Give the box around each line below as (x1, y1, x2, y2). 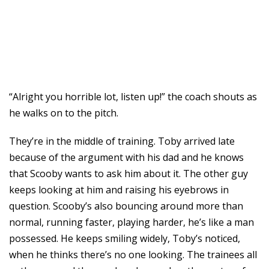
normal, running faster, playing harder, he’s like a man (9, 216, 254, 229)
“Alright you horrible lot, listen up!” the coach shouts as (9, 90, 257, 103)
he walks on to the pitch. (9, 106, 118, 119)
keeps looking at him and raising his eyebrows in (9, 183, 229, 196)
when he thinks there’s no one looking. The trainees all (9, 248, 257, 261)
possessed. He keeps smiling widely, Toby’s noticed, (9, 232, 240, 245)
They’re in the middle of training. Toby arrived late (9, 134, 235, 148)
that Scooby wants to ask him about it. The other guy (9, 167, 248, 180)
